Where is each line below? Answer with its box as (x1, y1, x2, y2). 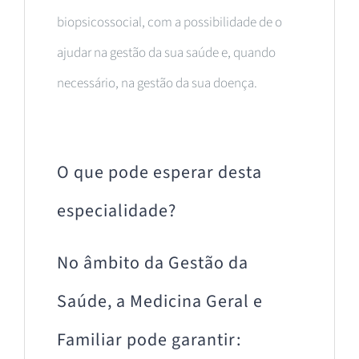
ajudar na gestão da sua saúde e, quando (57, 42, 276, 63)
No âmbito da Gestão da (57, 249, 248, 276)
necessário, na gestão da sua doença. (57, 73, 257, 93)
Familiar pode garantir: (57, 326, 241, 353)
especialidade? (57, 198, 176, 224)
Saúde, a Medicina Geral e (57, 288, 263, 314)
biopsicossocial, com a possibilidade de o (57, 12, 282, 32)
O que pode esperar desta (57, 159, 262, 185)
